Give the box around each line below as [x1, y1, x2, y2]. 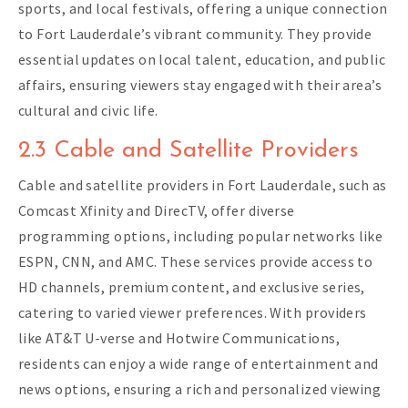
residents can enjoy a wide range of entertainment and [18, 354, 379, 373]
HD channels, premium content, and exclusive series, [18, 278, 365, 297]
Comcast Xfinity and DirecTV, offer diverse [18, 201, 295, 220]
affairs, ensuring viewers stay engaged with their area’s [18, 76, 382, 95]
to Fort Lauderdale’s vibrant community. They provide [18, 25, 372, 44]
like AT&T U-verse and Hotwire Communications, [18, 329, 341, 348]
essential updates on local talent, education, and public [18, 50, 386, 69]
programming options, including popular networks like [18, 227, 383, 246]
